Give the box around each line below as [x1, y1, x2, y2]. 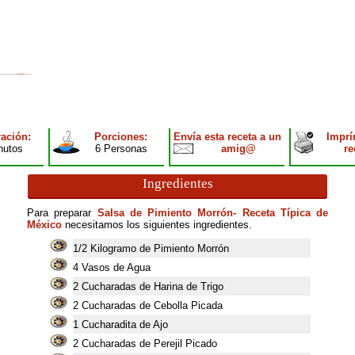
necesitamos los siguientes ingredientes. [62, 219, 252, 231]
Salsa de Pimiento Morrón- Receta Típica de [97, 207, 328, 219]
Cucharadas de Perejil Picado [81, 338, 217, 349]
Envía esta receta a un [174, 131, 281, 143]
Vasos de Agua [81, 261, 151, 273]
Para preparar [27, 207, 97, 219]
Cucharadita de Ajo [81, 319, 168, 330]
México [27, 219, 62, 231]
